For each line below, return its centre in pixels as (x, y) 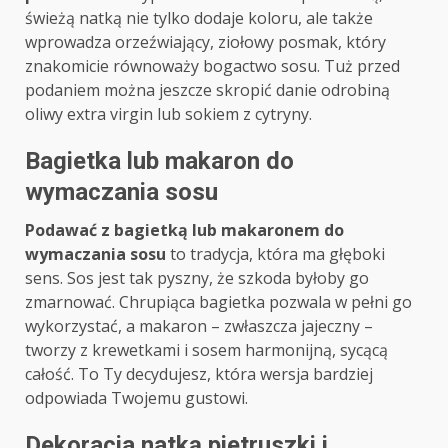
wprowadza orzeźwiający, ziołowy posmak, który (205, 42)
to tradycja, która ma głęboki (275, 254)
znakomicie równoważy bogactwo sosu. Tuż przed (212, 66)
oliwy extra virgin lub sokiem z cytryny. (168, 114)
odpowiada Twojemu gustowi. (136, 398)
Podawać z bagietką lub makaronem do (184, 230)
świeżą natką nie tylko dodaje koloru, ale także (199, 18)
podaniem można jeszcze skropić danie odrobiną (207, 90)
